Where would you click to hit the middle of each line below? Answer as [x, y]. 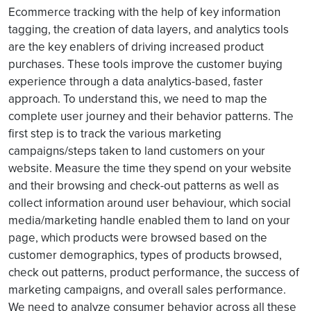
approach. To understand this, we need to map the [138, 99]
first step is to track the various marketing [115, 133]
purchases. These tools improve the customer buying [145, 64]
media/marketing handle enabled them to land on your [149, 220]
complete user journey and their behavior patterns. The [151, 116]
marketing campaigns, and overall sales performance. [147, 289]
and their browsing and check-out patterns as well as [144, 185]
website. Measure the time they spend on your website [150, 168]
